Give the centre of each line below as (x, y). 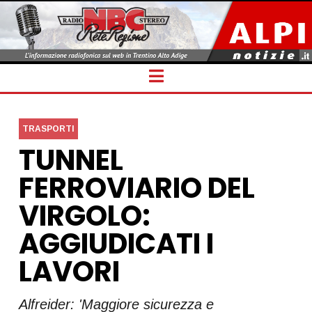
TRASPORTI (48, 128)
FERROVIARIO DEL (136, 188)
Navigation (203, 75)
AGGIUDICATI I (116, 243)
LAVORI (69, 271)
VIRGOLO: (84, 216)
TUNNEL (71, 160)
